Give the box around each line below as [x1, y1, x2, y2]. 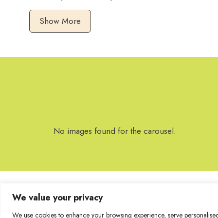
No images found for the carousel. [54, 125, 176, 137]
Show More [39, 15, 81, 27]
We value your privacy [12, 191, 103, 204]
